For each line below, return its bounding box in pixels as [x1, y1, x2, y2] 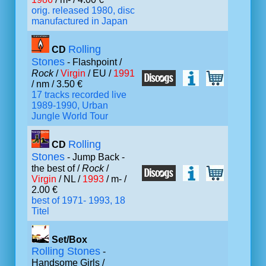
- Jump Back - [65, 152, 125, 162]
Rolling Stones [31, 245, 100, 257]
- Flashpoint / [65, 57, 122, 67]
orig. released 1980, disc [31, 5, 135, 15]
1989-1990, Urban [31, 100, 108, 110]
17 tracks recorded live [31, 90, 126, 100]
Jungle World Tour [31, 111, 108, 121]
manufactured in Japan [31, 16, 128, 26]
